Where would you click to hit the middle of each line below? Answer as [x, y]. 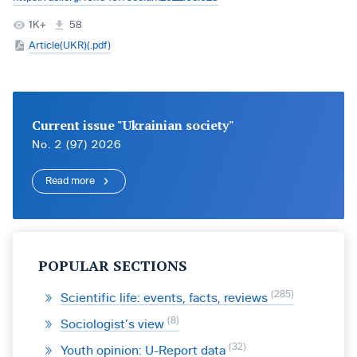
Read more [70, 181]
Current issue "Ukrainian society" [133, 125]
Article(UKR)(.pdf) [70, 45]
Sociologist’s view [114, 324]
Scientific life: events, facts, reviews [166, 298]
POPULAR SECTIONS [113, 265]
